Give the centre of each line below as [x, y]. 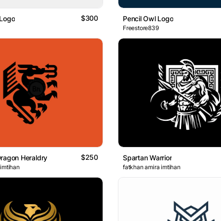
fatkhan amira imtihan [152, 167]
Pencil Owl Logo [148, 18]
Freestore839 [141, 28]
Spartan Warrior [147, 158]
